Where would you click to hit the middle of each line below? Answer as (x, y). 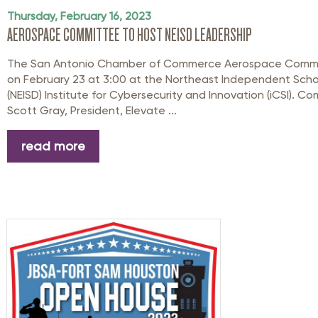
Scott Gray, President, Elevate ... (92, 111)
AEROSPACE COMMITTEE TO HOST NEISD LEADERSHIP (130, 35)
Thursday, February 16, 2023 (79, 16)
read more (53, 146)
